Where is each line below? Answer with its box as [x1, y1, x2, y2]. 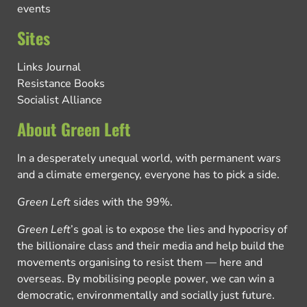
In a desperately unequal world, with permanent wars [17, 150, 281, 166]
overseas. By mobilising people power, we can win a [17, 271, 274, 286]
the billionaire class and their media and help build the [17, 238, 284, 254]
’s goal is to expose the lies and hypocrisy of [71, 221, 287, 237]
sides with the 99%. [71, 194, 173, 210]
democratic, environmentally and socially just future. [17, 287, 275, 303]
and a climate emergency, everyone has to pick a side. [17, 167, 282, 182]
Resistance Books [17, 75, 105, 91]
